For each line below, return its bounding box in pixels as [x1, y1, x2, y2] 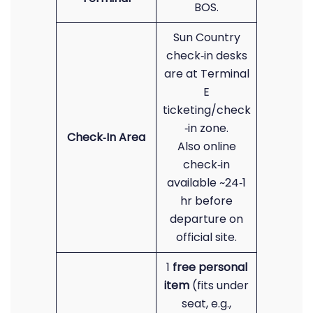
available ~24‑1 [167, 175, 246, 191]
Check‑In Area [67, 129, 145, 145]
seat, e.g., [182, 296, 231, 312]
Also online [177, 138, 236, 154]
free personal [172, 259, 247, 275]
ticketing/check [162, 102, 251, 118]
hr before [180, 193, 233, 209]
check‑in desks [166, 48, 247, 64]
